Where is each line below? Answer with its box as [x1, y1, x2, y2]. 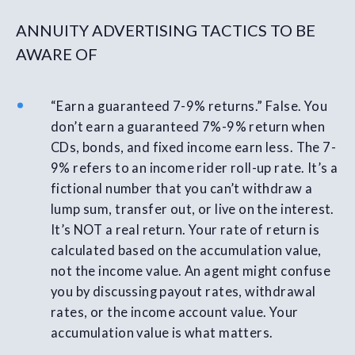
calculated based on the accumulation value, [51, 242, 322, 259]
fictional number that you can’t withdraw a [51, 181, 313, 197]
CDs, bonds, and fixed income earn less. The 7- [51, 139, 336, 156]
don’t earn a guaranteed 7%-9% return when [51, 119, 325, 136]
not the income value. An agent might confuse [51, 263, 331, 280]
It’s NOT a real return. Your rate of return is [51, 222, 319, 239]
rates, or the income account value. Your [51, 304, 299, 321]
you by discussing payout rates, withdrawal [51, 284, 316, 300]
